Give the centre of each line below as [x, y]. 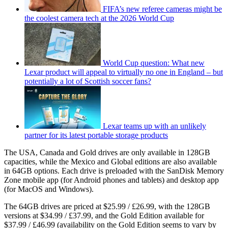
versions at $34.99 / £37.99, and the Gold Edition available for [104, 216]
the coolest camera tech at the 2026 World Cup [99, 18]
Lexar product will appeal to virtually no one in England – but [124, 72]
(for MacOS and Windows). [49, 189]
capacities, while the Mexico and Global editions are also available [110, 162]
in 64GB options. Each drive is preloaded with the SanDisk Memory [114, 171]
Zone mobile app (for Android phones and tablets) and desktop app [111, 180]
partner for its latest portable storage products [96, 135]
